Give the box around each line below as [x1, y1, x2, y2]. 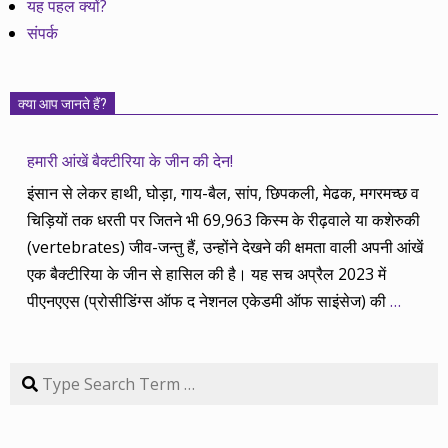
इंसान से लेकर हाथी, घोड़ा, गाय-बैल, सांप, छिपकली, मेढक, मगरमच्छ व [27, 182, 420, 205]
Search [9, 362, 63, 385]
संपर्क [27, 22, 59, 45]
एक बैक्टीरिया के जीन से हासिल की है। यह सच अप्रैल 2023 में [27, 263, 387, 286]
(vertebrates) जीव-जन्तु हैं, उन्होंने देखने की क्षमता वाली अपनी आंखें [27, 236, 424, 259]
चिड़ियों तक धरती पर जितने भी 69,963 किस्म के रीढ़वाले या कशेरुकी [27, 209, 421, 232]
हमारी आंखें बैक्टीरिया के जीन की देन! [27, 150, 234, 173]
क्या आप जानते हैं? [18, 96, 107, 113]
